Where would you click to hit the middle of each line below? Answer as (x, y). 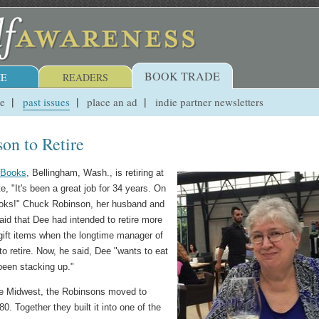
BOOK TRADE (182, 76)
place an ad (113, 101)
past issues (46, 101)
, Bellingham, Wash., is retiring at (95, 173)
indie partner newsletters (209, 101)
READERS (85, 77)
